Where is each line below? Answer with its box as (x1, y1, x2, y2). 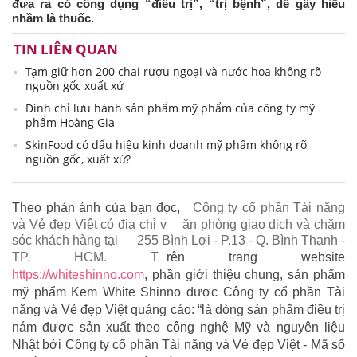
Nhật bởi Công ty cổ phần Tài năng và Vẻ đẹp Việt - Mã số (12, 338, 345, 352)
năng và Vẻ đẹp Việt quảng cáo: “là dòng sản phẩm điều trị (12, 303, 345, 317)
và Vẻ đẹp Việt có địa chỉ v (12, 218, 167, 232)
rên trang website (167, 250, 345, 265)
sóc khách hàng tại (12, 233, 121, 248)
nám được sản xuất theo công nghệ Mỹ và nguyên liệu (12, 320, 345, 335)
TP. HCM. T (12, 250, 159, 265)
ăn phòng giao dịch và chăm (182, 218, 346, 232)
